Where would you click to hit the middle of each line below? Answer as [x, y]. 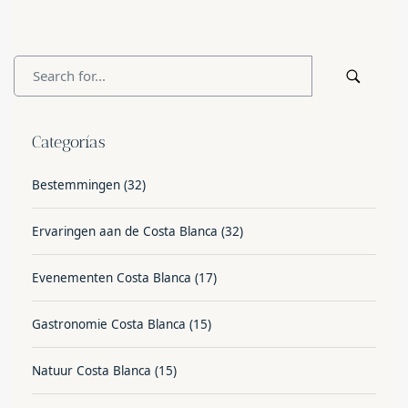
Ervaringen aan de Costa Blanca [125, 231]
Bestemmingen [76, 184]
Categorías [69, 142]
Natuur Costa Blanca [92, 370]
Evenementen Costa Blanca [112, 277]
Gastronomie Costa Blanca [109, 324]
